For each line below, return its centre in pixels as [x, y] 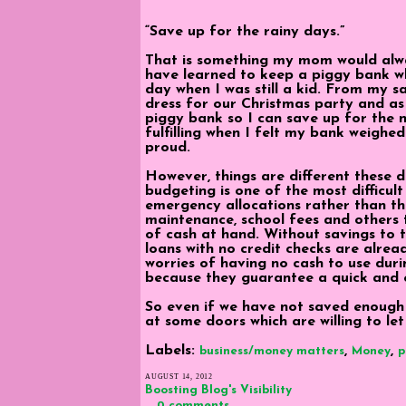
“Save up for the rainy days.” [245, 31]
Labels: [172, 350]
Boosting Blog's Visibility [218, 390]
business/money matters [272, 351]
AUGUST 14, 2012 [179, 376]
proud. [168, 147]
